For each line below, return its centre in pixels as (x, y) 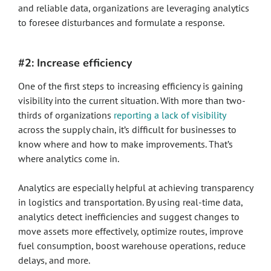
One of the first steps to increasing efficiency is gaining (131, 86)
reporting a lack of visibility (170, 115)
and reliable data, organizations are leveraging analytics (134, 8)
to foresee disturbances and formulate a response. (122, 22)
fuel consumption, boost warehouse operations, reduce (132, 246)
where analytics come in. (70, 158)
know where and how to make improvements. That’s (126, 144)
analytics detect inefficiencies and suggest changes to (129, 217)
